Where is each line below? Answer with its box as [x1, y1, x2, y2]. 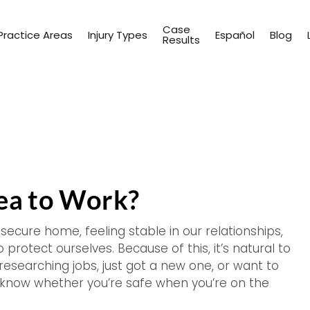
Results [163, 33, 200, 47]
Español [215, 27, 255, 42]
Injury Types [88, 27, 147, 42]
